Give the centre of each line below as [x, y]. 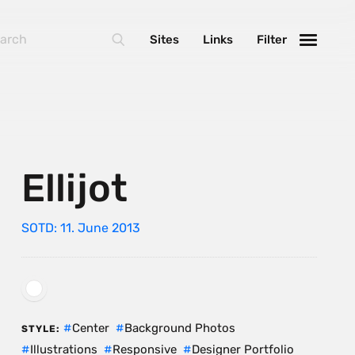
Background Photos [179, 328]
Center [90, 328]
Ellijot [74, 188]
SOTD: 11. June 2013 [80, 227]
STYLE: [40, 328]
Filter [272, 40]
